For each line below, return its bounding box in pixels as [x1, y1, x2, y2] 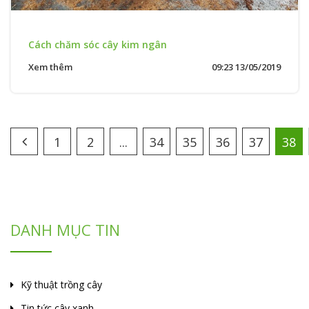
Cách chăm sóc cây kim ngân [28, 38, 167, 51]
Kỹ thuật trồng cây [21, 278, 102, 291]
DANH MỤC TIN [10, 219, 120, 240]
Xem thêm [28, 61, 72, 73]
